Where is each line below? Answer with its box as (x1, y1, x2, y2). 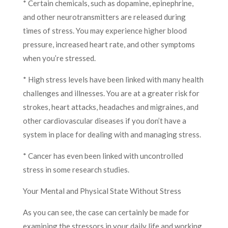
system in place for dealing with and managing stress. (22, 129, 201, 139)
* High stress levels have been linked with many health (22, 74, 204, 84)
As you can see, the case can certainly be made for (22, 207, 189, 217)
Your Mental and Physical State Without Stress (22, 186, 181, 195)
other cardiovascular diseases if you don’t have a (22, 116, 186, 125)
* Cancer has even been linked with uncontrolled (22, 151, 183, 160)
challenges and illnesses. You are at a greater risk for (22, 88, 199, 98)
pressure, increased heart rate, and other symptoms (22, 39, 195, 49)
